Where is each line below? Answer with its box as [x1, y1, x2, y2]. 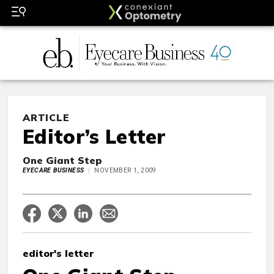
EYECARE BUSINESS [23, 166, 84, 175]
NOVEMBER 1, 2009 [94, 166, 157, 175]
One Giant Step [23, 154, 102, 167]
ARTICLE [23, 111, 70, 124]
